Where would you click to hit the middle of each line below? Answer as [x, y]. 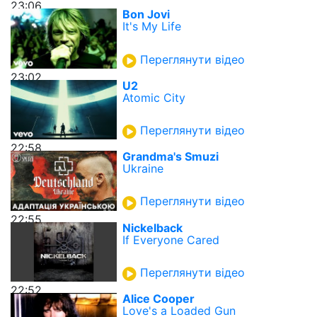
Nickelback [152, 227]
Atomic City [154, 97]
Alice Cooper [158, 298]
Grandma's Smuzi [171, 157]
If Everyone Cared [171, 240]
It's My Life [152, 27]
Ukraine [143, 169]
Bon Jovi [146, 15]
